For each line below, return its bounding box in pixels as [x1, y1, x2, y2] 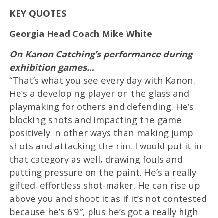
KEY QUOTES [9, 6, 67, 19]
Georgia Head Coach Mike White [9, 27, 152, 39]
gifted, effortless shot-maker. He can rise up [9, 179, 200, 191]
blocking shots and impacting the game [9, 113, 182, 126]
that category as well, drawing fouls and [9, 152, 182, 165]
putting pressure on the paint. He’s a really [9, 165, 196, 178]
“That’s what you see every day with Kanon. [9, 73, 195, 86]
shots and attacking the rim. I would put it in [9, 139, 202, 152]
